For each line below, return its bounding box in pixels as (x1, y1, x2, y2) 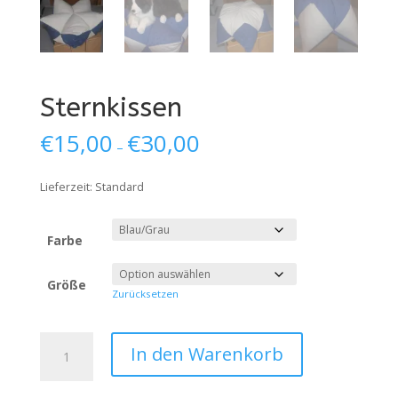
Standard (94, 179, 144, 195)
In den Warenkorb (130, 341, 283, 366)
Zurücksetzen (111, 286, 179, 300)
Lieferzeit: (39, 179, 95, 195)
